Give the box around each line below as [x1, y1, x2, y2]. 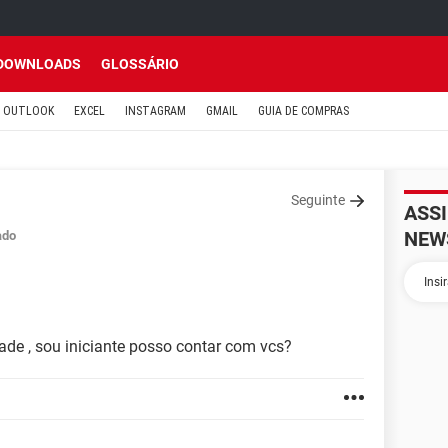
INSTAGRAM [125, 104, 186, 118]
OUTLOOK [3, 104, 54, 118]
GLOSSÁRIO [101, 56, 179, 72]
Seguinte [291, 192, 345, 208]
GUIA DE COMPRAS [258, 104, 349, 118]
